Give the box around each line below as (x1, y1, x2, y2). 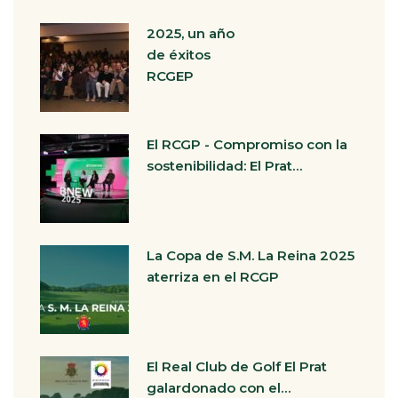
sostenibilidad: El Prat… (147, 157, 302, 174)
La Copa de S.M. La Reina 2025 (147, 247, 354, 264)
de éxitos (147, 46, 211, 63)
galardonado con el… (147, 379, 291, 396)
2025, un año (147, 25, 235, 42)
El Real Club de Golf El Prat (147, 358, 327, 375)
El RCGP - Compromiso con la (147, 136, 347, 153)
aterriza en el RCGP (147, 268, 279, 285)
